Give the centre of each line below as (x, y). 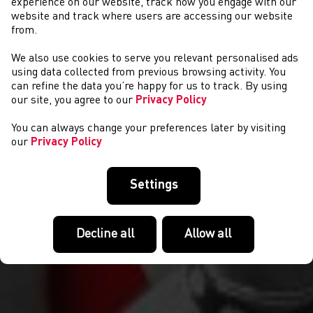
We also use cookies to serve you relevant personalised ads (155, 59)
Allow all (208, 234)
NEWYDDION (156, 79)
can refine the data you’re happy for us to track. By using (149, 87)
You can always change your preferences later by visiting (148, 129)
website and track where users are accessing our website (152, 17)
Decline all (105, 234)
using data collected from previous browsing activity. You (148, 73)
